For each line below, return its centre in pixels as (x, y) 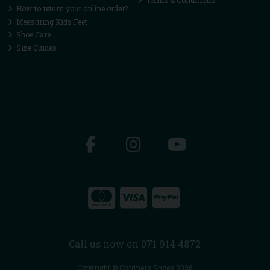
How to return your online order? (71, 9)
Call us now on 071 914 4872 (135, 244)
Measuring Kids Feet (51, 21)
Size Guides (36, 47)
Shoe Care (33, 35)
